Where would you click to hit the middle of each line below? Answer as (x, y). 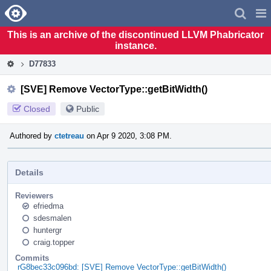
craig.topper (54, 242)
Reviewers (34, 195)
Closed (37, 109)
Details (29, 172)
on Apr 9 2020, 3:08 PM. (128, 135)
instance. (135, 45)
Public (88, 109)
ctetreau (69, 135)
